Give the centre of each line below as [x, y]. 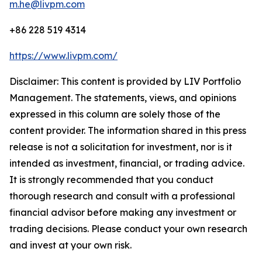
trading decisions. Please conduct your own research [128, 229]
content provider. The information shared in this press [128, 131]
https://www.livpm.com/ [63, 56]
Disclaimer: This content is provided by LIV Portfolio [125, 82]
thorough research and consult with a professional [122, 196]
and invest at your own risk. [70, 245]
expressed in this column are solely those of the [115, 114]
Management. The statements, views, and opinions [123, 98]
